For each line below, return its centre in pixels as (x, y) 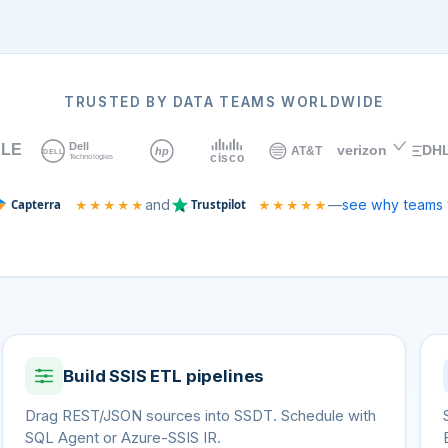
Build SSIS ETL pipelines (164, 376)
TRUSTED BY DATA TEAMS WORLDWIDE (224, 102)
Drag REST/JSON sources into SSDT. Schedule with (201, 416)
